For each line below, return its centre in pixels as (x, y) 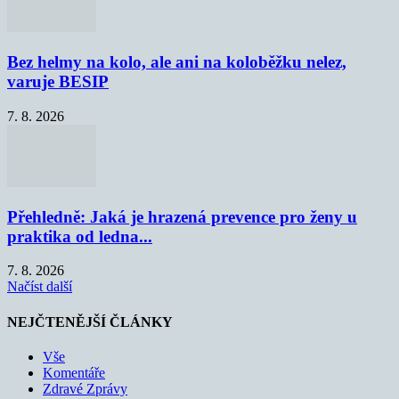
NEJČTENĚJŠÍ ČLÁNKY (90, 322)
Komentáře (74, 372)
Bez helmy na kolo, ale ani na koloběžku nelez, (177, 62)
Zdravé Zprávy (85, 388)
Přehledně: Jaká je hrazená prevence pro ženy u (182, 216)
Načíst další (40, 287)
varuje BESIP (58, 82)
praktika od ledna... (80, 236)
